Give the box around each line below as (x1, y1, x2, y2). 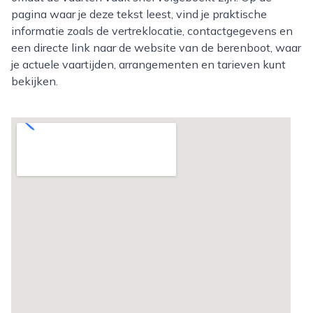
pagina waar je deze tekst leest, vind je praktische (11, 7, 267, 21)
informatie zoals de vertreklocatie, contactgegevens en (11, 24, 293, 38)
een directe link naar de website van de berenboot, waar (11, 41, 301, 54)
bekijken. (11, 74, 58, 88)
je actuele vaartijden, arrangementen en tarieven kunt (11, 57, 286, 71)
